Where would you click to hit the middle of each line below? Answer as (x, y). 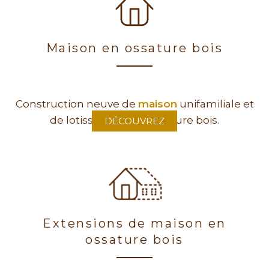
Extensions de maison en (134, 223)
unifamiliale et (215, 104)
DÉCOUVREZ (134, 121)
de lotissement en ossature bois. (134, 120)
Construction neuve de (77, 104)
